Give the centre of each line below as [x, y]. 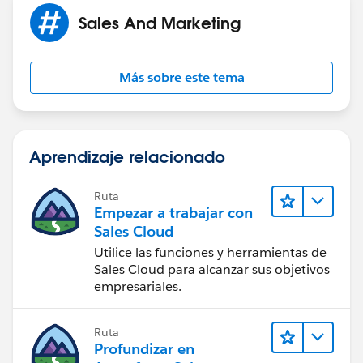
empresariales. [138, 286]
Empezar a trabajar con [173, 212]
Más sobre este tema [181, 77]
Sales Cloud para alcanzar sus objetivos [212, 269]
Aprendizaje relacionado [127, 156]
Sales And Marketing [160, 22]
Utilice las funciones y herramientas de [210, 252]
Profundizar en [144, 348]
